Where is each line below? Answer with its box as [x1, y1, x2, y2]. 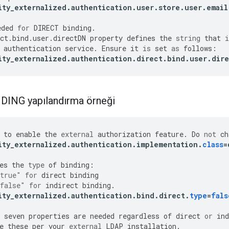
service [65, 43, 94, 54]
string [176, 33, 200, 43]
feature [155, 129, 184, 140]
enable [16, 129, 40, 140]
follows [184, 43, 212, 54]
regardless [119, 211, 159, 221]
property [90, 33, 123, 43]
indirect [45, 180, 78, 191]
